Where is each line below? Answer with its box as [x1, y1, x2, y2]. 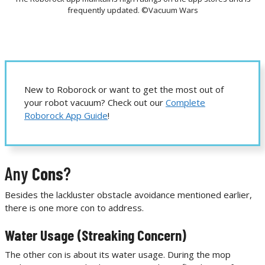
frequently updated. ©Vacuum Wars [67, 5, 198, 16]
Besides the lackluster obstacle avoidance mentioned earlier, [5, 188, 252, 201]
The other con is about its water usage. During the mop [5, 248, 231, 261]
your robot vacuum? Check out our [24, 96, 166, 109]
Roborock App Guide [24, 109, 108, 122]
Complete [166, 96, 205, 109]
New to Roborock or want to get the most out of [24, 83, 224, 96]
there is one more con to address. [5, 201, 144, 214]
